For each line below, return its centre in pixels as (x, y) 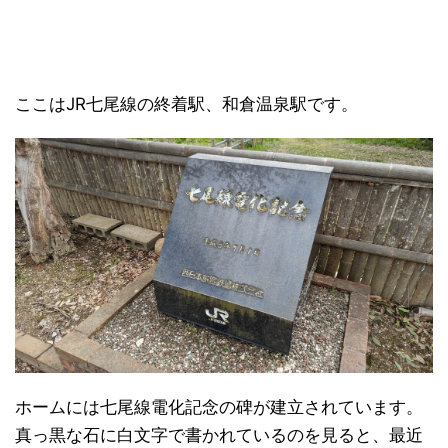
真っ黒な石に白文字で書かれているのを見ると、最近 (219, 435)
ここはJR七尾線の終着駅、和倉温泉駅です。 (186, 104)
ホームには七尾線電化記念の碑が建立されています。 (219, 407)
